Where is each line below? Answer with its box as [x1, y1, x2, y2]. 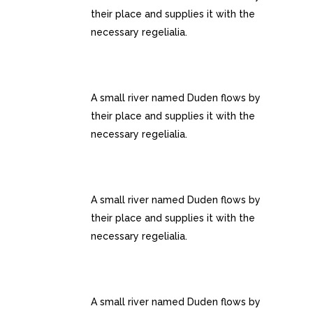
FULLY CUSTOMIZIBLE [91, 278, 223, 291]
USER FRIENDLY [91, 176, 183, 189]
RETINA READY [91, 74, 175, 87]
